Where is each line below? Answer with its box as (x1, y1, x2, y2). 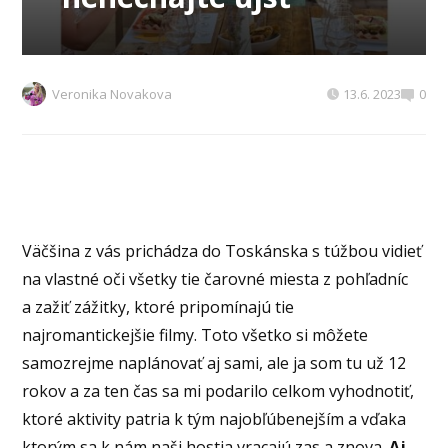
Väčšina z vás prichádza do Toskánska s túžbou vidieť (22, 240, 423, 263)
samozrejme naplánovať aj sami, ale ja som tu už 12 (22, 352, 407, 375)
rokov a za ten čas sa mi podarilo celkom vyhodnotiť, (22, 380, 415, 403)
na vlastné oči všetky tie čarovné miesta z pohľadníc (22, 268, 409, 291)
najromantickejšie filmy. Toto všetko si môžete (22, 324, 369, 347)
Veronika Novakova (52, 85, 173, 104)
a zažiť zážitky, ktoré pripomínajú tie (22, 296, 295, 319)
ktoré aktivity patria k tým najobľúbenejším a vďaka (22, 408, 407, 431)
